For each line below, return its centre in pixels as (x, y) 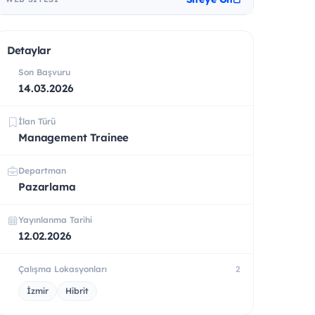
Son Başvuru (44, 72)
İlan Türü (37, 121)
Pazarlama (47, 186)
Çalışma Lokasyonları (63, 269)
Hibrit (77, 290)
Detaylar (29, 50)
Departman (42, 170)
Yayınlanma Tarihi (55, 219)
